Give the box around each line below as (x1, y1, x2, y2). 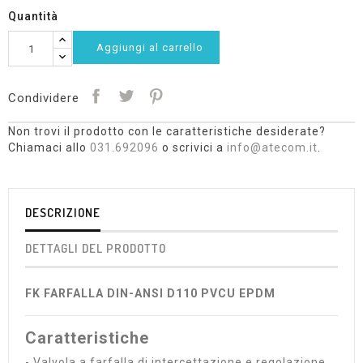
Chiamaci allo (8, 141, 90, 154)
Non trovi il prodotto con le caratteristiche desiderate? (8, 125, 326, 138)
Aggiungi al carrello (96, 41, 203, 53)
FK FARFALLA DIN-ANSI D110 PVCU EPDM (25, 287, 275, 300)
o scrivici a (159, 141, 227, 154)
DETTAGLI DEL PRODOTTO (25, 241, 166, 256)
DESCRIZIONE (25, 205, 100, 220)
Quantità (8, 10, 58, 23)
